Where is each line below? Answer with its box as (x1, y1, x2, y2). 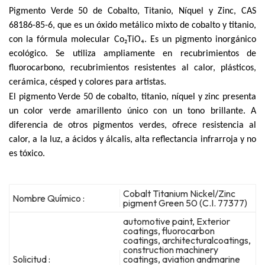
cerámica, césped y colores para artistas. (9, 77, 166, 87)
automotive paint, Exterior (123, 215, 231, 227)
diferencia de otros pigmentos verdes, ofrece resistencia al (9, 120, 256, 130)
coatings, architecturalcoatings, (123, 234, 251, 246)
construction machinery (123, 243, 219, 256)
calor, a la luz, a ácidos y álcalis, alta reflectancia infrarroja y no (9, 134, 256, 144)
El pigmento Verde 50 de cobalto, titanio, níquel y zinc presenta (9, 92, 256, 102)
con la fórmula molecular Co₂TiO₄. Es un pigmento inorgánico (9, 34, 256, 44)
